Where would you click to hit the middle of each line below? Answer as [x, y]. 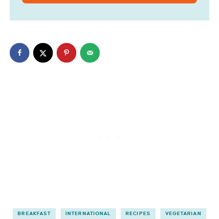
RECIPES [138, 213]
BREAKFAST [34, 213]
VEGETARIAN [183, 213]
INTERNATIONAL [88, 213]
